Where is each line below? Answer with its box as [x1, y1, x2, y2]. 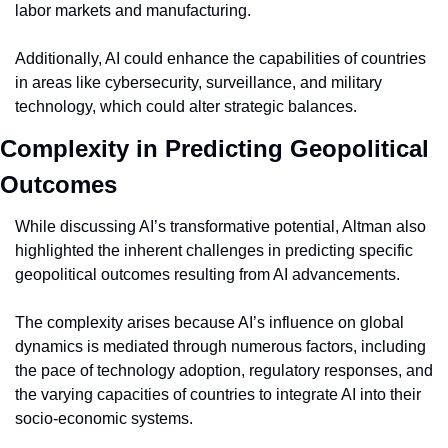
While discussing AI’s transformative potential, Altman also [15, 218, 426, 236]
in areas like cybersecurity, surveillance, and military [15, 74, 382, 92]
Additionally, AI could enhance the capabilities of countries [15, 50, 426, 68]
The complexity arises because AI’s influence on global [15, 314, 404, 332]
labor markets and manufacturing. [15, 2, 251, 20]
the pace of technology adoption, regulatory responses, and [15, 362, 433, 380]
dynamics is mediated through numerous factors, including [15, 338, 426, 356]
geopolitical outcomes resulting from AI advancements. [15, 266, 400, 284]
